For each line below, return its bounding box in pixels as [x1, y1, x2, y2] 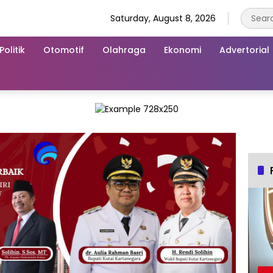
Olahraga [102, 43, 146, 56]
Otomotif [43, 43, 84, 56]
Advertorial [219, 43, 269, 56]
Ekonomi [164, 43, 201, 56]
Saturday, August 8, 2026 [110, 12, 216, 24]
